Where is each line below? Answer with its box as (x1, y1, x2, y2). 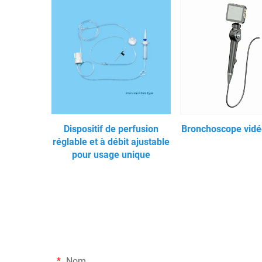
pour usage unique (72, 149, 151, 160)
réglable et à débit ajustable (53, 136, 170, 147)
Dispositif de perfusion (64, 123, 159, 135)
